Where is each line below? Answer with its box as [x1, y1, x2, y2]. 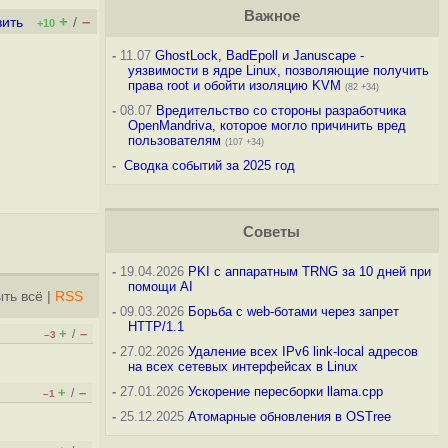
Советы [243, 224, 301, 240]
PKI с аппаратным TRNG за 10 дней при [187, 264, 431, 279]
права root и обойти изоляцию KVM [127, 78, 341, 93]
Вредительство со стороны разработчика [155, 103, 406, 118]
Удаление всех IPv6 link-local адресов [187, 344, 418, 359]
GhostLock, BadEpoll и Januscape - [154, 48, 364, 63]
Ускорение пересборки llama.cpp [187, 384, 383, 399]
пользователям [127, 133, 221, 148]
